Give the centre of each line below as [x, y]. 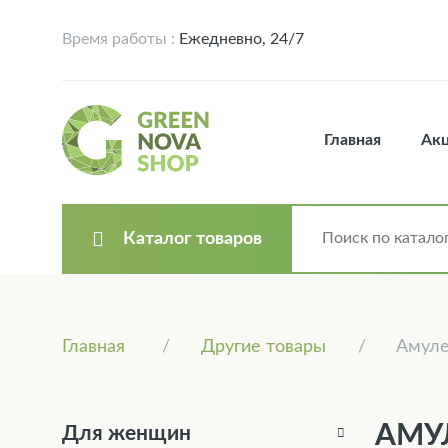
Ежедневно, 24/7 [239, 39]
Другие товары [263, 346]
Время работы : [118, 39]
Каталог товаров [192, 238]
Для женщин [126, 433]
